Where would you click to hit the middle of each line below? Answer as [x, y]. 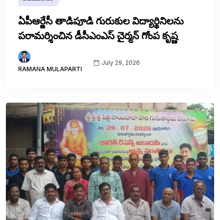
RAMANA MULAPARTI [50, 69]
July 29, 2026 [120, 63]
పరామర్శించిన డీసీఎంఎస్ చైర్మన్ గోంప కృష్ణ [98, 35]
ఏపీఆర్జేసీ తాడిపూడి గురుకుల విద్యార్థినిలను [101, 21]
